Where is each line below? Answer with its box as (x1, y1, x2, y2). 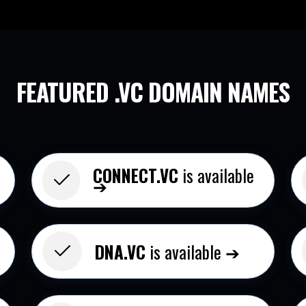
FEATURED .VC (16, 74, 148, 109)
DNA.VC (95, 238, 146, 264)
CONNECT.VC (93, 163, 179, 188)
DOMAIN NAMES (148, 74, 290, 109)
